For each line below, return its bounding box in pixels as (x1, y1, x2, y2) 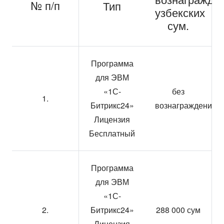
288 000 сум (156, 204, 200, 215)
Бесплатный (89, 127, 135, 139)
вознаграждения (155, 99, 216, 111)
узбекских (155, 4, 205, 20)
